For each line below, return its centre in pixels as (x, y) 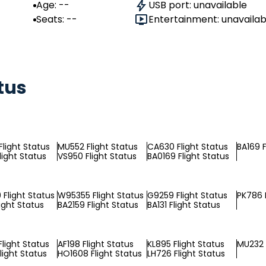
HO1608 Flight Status (100, 254)
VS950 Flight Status (97, 156)
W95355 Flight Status (101, 195)
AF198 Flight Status (96, 244)
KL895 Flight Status (186, 244)
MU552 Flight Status (98, 147)
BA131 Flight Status (184, 205)
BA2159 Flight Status (98, 205)
